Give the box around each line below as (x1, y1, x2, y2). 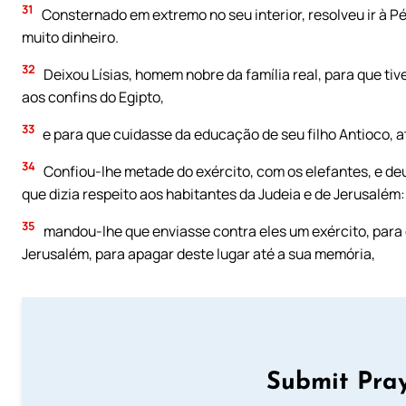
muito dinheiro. (22, 26, 119, 47)
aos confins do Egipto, (22, 86, 164, 107)
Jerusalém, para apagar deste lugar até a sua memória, (22, 243, 375, 264)
